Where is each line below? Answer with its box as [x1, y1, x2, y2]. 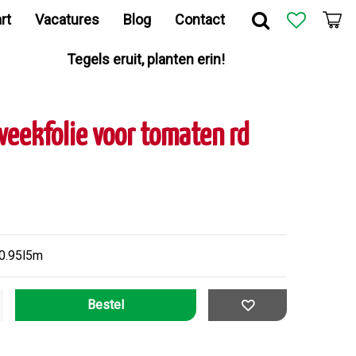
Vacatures [35, 11, 99, 28]
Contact [175, 11, 225, 28]
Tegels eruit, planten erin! [67, 51, 225, 68]
